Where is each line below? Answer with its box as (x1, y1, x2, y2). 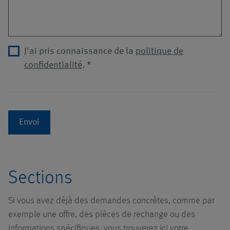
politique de (135, 47, 183, 56)
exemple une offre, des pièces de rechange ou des (8, 209, 195, 219)
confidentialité (24, 61, 82, 70)
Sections (8, 169, 72, 188)
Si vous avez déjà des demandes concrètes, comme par (8, 196, 215, 205)
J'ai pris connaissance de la (24, 47, 136, 56)
